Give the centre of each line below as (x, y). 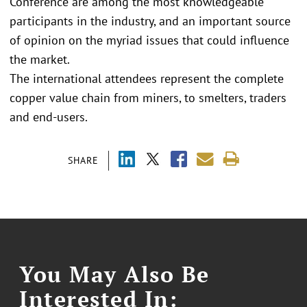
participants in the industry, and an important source (150, 21)
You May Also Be (114, 274)
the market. (40, 59)
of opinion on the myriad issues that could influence (149, 40)
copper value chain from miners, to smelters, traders (148, 98)
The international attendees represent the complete (147, 78)
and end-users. (49, 117)
